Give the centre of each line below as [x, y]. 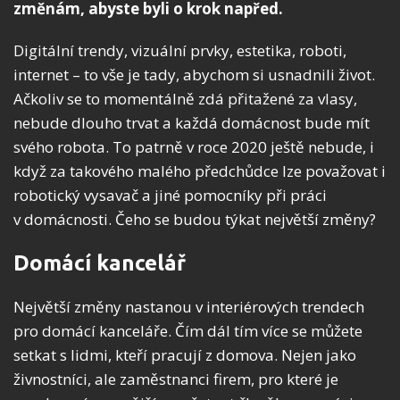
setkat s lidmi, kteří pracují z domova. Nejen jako [185, 355]
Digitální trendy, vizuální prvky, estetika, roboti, [180, 50]
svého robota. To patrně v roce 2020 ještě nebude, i [194, 147]
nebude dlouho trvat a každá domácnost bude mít [192, 123]
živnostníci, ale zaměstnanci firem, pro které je [176, 379]
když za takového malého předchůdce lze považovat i [200, 171]
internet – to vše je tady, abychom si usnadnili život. [194, 75]
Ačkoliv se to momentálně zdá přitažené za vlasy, [185, 99]
